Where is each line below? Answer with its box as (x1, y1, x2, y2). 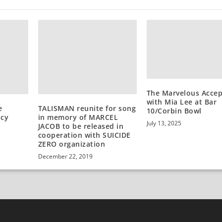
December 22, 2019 (38, 152, 93, 161)
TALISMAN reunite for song (38, 103, 136, 113)
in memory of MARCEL (38, 112, 118, 122)
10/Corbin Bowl (146, 106, 202, 116)
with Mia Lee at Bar (146, 97, 217, 107)
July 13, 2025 (146, 119, 181, 128)
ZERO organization (38, 139, 106, 149)
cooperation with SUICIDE (38, 130, 131, 140)
